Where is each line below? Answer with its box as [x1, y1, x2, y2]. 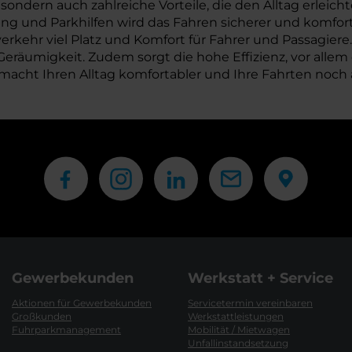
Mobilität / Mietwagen [188, 324, 290, 335]
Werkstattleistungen [188, 310, 284, 322]
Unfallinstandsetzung [188, 337, 288, 349]
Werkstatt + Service [188, 269, 333, 287]
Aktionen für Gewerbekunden [12, 297, 152, 309]
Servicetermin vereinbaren [188, 297, 313, 309]
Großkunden [12, 310, 71, 322]
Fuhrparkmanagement [12, 324, 121, 335]
